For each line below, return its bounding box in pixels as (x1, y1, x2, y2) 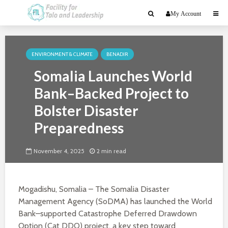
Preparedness (34, 119, 124, 136)
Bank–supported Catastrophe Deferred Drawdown (18, 209, 197, 218)
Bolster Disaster (34, 102, 138, 119)
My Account (170, 11, 201, 17)
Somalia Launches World (34, 67, 192, 84)
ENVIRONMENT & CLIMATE (32, 51, 93, 58)
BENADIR (106, 51, 128, 58)
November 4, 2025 (34, 147, 84, 155)
